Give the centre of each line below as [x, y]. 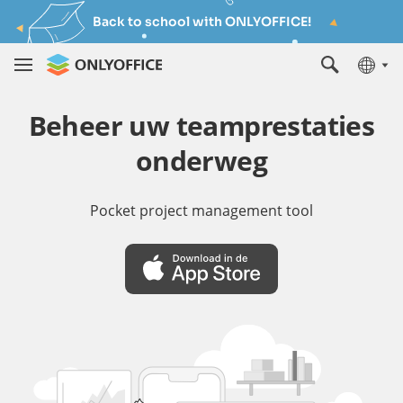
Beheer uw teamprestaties [201, 125]
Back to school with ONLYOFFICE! [201, 22]
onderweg [201, 161]
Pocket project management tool [201, 210]
